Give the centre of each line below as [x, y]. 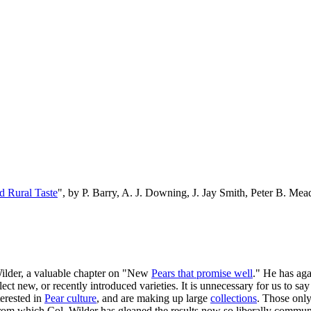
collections [234, 298]
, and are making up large [153, 298]
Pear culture [70, 298]
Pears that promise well [202, 273]
